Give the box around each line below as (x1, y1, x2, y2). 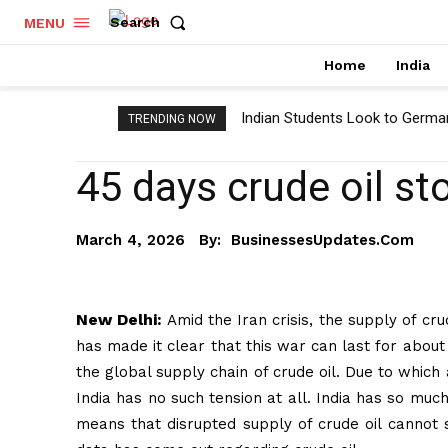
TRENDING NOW (128, 111, 216, 126)
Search (110, 14, 160, 31)
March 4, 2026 (76, 230, 185, 249)
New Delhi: (76, 309, 163, 329)
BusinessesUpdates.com (231, 230, 414, 249)
